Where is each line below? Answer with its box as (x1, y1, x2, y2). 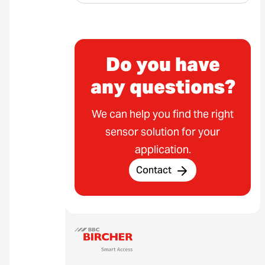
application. (134, 143, 191, 157)
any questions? (90, 75, 235, 99)
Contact (136, 164, 172, 177)
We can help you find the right (92, 107, 234, 121)
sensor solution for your (105, 125, 220, 139)
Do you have (105, 52, 220, 77)
